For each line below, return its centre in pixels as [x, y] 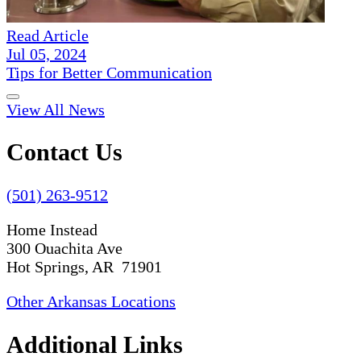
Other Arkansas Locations [91, 302]
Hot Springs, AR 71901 [84, 267]
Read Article [48, 35]
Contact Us [64, 152]
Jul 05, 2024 [46, 54]
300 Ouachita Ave [64, 249]
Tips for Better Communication [109, 72]
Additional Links [95, 345]
